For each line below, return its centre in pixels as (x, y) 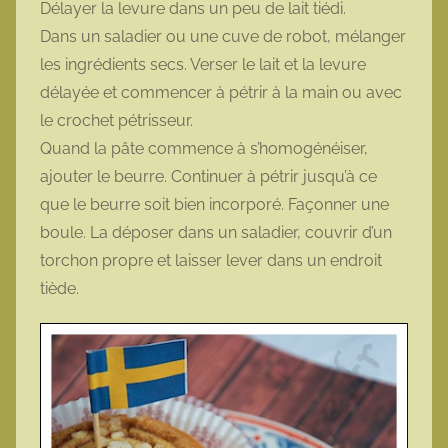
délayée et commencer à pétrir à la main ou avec (221, 93)
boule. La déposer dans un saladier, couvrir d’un (216, 233)
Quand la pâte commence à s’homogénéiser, (204, 149)
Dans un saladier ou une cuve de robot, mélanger (223, 37)
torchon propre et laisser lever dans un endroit (211, 261)
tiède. (59, 289)
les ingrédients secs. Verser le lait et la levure (203, 65)
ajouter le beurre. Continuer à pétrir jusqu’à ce (208, 177)
